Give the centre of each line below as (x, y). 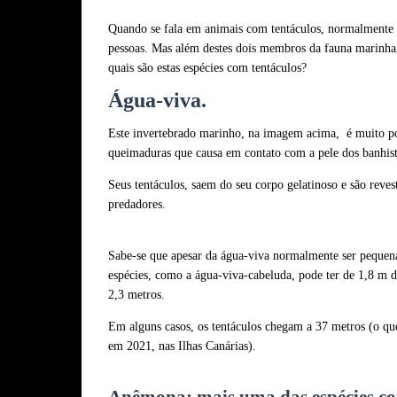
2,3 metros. (138, 295)
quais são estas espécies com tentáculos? (207, 68)
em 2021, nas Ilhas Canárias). (182, 346)
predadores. (139, 204)
